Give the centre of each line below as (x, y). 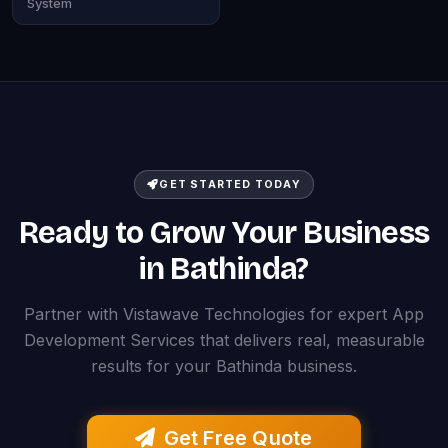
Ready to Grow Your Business (224, 233)
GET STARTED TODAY (230, 184)
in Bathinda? (224, 269)
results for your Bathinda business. (224, 366)
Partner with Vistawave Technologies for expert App (224, 314)
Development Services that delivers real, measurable (224, 340)
